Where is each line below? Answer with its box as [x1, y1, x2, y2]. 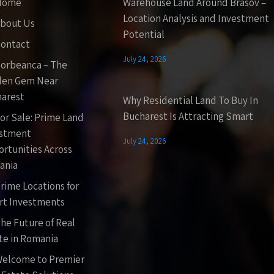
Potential [122, 27, 165, 41]
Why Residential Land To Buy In [122, 93, 258, 107]
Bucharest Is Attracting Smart [122, 109, 253, 123]
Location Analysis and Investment [122, 11, 269, 25]
